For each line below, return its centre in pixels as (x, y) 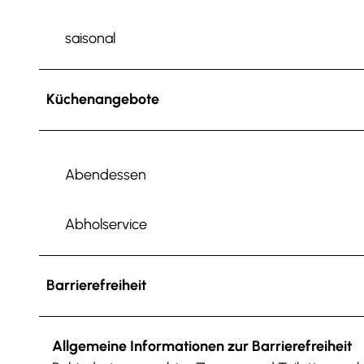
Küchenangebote (103, 99)
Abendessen (106, 174)
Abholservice (106, 224)
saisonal (90, 38)
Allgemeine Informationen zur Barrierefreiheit (202, 346)
